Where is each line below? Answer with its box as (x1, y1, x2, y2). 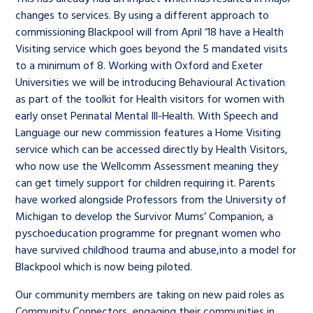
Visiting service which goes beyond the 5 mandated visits (15, 40, 289, 57)
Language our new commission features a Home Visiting (15, 124, 282, 140)
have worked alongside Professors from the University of (15, 191, 287, 208)
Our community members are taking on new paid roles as (15, 286, 285, 303)
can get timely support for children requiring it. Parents (15, 174, 276, 191)
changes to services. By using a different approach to (15, 6, 270, 23)
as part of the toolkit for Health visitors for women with (15, 90, 285, 107)
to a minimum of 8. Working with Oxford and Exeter (15, 57, 263, 73)
